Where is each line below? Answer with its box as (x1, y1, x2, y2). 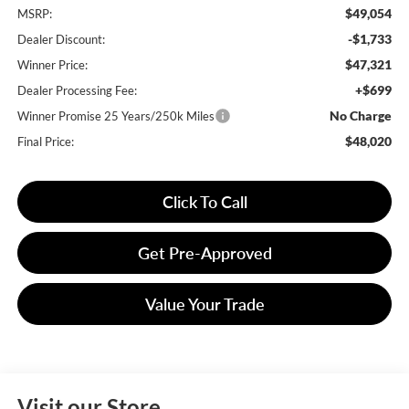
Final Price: (16, 134, 74, 150)
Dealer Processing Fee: (16, 83, 137, 99)
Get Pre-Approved (137, 243, 272, 264)
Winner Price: (16, 58, 88, 73)
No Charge (330, 108, 393, 124)
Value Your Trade (144, 294, 265, 315)
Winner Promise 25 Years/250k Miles (16, 109, 215, 124)
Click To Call (162, 192, 247, 213)
